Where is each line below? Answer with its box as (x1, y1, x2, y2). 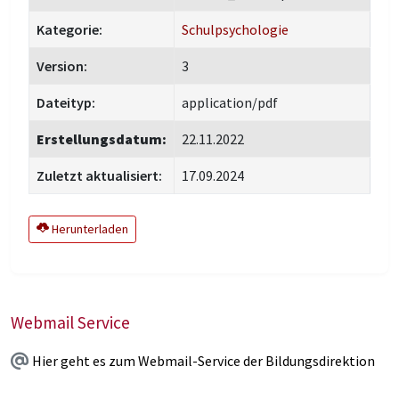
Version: (37, 57, 87, 75)
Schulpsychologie (182, 20, 289, 38)
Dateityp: (37, 94, 95, 111)
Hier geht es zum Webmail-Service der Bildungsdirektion (32, 352, 375, 370)
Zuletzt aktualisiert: (37, 167, 162, 184)
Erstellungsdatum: (37, 130, 167, 148)
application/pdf (182, 94, 278, 111)
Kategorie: (37, 20, 102, 38)
